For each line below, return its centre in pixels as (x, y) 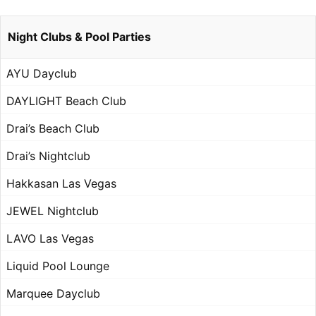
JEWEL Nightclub (53, 211)
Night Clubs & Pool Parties (79, 37)
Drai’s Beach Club (53, 129)
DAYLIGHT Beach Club (66, 101)
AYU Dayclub (42, 74)
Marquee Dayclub (53, 294)
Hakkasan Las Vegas (61, 184)
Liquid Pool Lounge (58, 266)
